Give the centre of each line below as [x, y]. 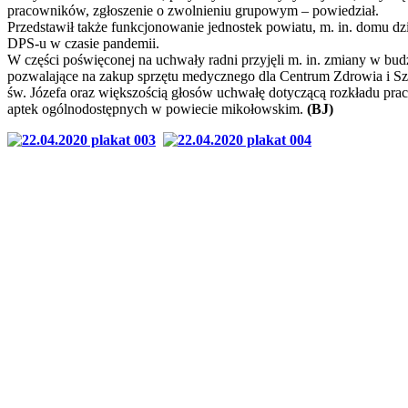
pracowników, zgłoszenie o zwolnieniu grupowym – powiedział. [193, 10]
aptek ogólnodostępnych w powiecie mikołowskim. [157, 108]
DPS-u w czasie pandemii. [83, 43]
